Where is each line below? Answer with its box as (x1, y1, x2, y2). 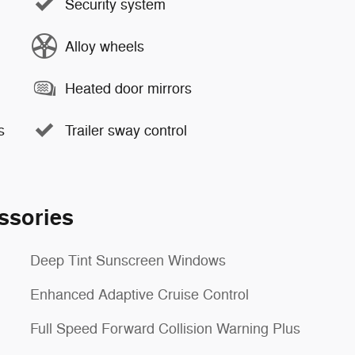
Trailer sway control (65, 121, 187, 139)
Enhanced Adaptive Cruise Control (30, 286, 249, 303)
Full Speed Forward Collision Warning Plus (30, 320, 300, 338)
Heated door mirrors (65, 79, 192, 97)
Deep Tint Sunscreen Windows (30, 252, 226, 269)
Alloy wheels (65, 37, 144, 55)
